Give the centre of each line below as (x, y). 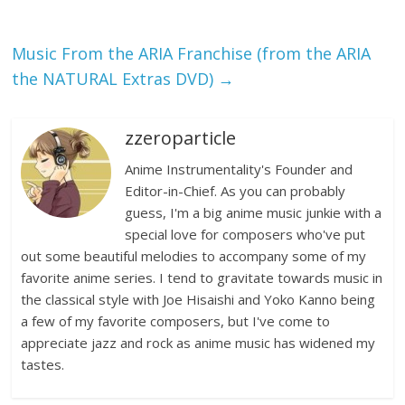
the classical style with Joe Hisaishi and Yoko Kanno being (198, 300)
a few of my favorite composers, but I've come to (176, 321)
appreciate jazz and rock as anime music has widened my (198, 343)
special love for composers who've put (245, 235)
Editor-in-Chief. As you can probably (235, 191)
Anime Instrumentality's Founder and (239, 170)
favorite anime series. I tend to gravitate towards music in (202, 278)
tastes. (43, 365)
